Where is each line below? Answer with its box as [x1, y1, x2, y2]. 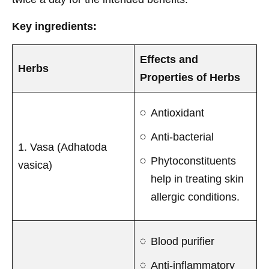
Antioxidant [151, 106, 204, 119]
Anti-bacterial [151, 130, 214, 143]
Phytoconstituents [151, 154, 236, 167]
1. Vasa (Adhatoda [18, 141, 107, 153]
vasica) [18, 159, 52, 171]
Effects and [140, 53, 198, 65]
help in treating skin [151, 172, 244, 185]
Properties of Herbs [140, 71, 240, 83]
